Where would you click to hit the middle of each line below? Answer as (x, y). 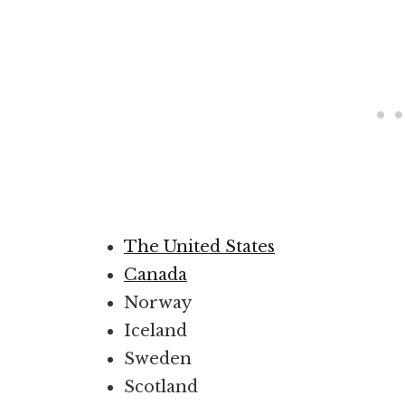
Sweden (158, 359)
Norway (158, 303)
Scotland (161, 387)
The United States (199, 247)
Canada (155, 275)
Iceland (155, 331)
